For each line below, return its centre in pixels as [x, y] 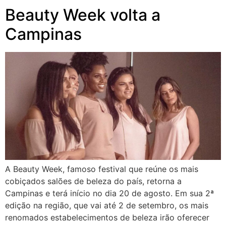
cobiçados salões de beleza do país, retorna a [93, 181]
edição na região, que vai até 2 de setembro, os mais [107, 205]
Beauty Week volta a [83, 15]
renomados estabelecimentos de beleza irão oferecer [107, 217]
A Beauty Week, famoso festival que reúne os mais [102, 169]
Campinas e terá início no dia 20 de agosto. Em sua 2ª [109, 193]
